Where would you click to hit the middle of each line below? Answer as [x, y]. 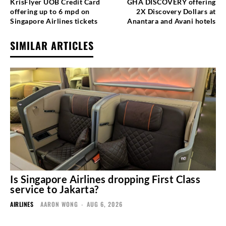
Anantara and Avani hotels [172, 21]
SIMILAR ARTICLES [52, 45]
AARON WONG [59, 204]
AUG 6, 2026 [105, 204]
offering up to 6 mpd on [50, 11]
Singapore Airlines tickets [54, 21]
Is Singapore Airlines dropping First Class [105, 179]
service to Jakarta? [54, 189]
